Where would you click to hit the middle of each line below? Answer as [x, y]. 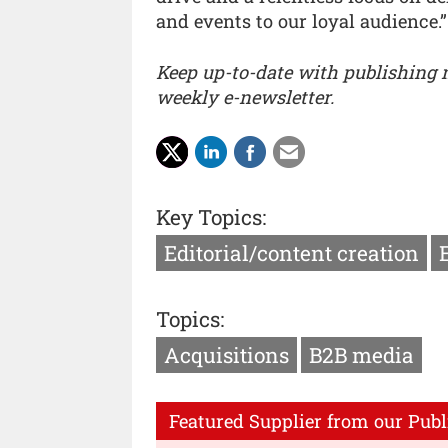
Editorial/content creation [291, 253]
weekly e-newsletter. [245, 97]
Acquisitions [226, 354]
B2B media [361, 354]
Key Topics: [211, 217]
